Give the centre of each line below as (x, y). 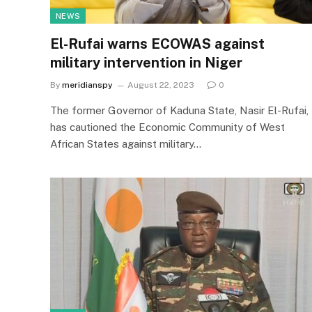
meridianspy (87, 85)
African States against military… (126, 143)
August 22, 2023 (161, 85)
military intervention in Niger (146, 62)
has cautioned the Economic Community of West (167, 127)
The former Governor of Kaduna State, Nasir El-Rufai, (179, 110)
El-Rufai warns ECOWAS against (157, 44)
